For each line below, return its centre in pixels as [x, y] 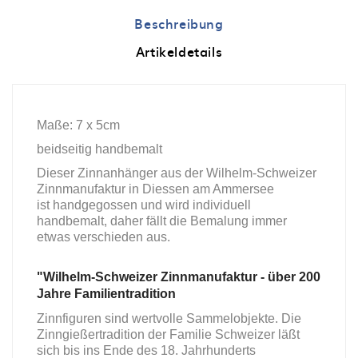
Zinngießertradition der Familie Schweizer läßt [168, 334]
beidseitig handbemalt [99, 149]
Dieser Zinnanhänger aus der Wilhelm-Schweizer [177, 173]
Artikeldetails [179, 51]
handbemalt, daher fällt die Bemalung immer [162, 221]
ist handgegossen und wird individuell [144, 205]
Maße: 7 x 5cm [78, 125]
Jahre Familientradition [106, 293]
